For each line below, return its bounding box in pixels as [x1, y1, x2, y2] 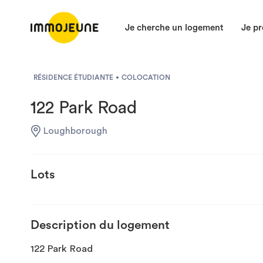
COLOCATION [122, 74, 170, 81]
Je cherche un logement [125, 23, 224, 32]
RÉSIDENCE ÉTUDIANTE [33, 74, 113, 81]
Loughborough [43, 126, 107, 136]
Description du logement [31, 219, 170, 231]
